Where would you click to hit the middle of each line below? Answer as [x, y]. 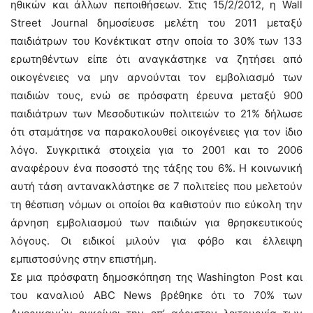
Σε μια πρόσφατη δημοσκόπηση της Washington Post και [156, 277]
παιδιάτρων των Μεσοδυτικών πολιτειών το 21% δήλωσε [156, 114]
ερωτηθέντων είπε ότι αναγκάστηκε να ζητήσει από [156, 59]
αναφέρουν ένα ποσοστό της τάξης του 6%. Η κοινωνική [156, 168]
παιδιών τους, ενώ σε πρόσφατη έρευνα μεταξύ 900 [156, 95]
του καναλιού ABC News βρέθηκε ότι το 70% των [156, 295]
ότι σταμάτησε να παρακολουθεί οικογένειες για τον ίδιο [156, 132]
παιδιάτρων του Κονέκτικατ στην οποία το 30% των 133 [156, 41]
